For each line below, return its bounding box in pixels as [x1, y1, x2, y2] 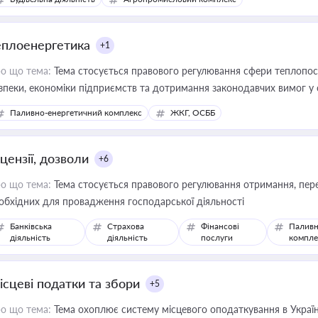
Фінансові [201, 221, 240, 231]
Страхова [107, 221, 145, 231]
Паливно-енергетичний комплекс [10, 107, 142, 118]
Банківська [10, 221, 52, 231]
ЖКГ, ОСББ [170, 107, 215, 118]
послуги [201, 232, 234, 243]
